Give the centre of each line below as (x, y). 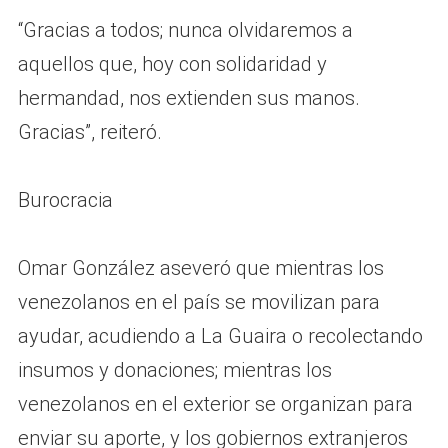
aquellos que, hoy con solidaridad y (172, 63)
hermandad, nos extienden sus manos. (188, 97)
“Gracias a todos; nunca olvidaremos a (185, 29)
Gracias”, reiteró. (89, 131)
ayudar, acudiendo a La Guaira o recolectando (220, 335)
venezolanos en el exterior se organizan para (215, 403)
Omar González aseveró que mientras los (200, 267)
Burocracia (65, 199)
